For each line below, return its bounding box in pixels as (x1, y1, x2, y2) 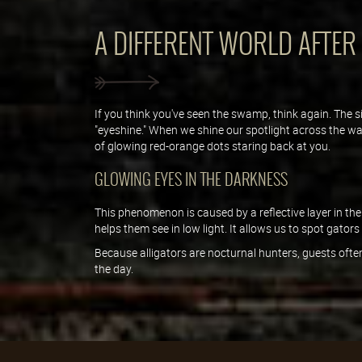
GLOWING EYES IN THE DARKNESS (95, 166, 288, 192)
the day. (95, 260, 133, 276)
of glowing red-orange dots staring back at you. (95, 137, 330, 154)
